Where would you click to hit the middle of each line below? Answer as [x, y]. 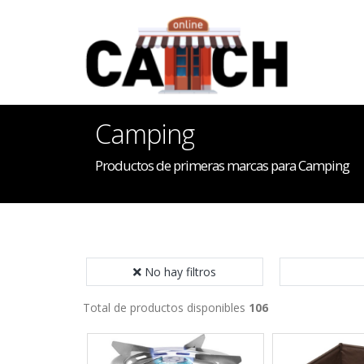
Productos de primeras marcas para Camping [222, 165]
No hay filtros [180, 272]
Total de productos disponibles [166, 308]
